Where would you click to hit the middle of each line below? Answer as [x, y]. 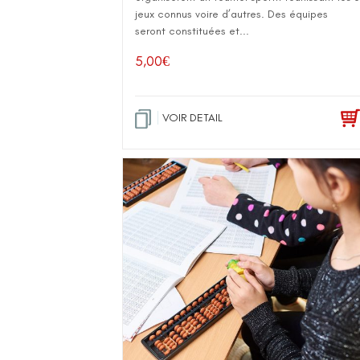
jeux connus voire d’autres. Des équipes [231, 14]
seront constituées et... [192, 31]
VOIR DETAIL [192, 118]
